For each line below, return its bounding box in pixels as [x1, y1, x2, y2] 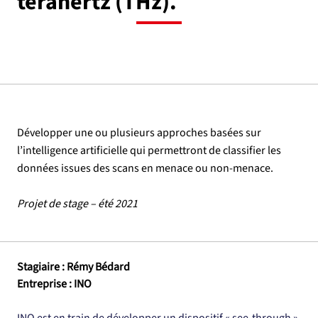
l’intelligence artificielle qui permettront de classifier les [17, 143, 281, 158]
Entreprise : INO [17, 276, 92, 292]
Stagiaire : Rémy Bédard [17, 259, 130, 275]
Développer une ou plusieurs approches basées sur [17, 125, 261, 141]
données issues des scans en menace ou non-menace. [17, 160, 273, 176]
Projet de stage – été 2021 [17, 196, 138, 212]
